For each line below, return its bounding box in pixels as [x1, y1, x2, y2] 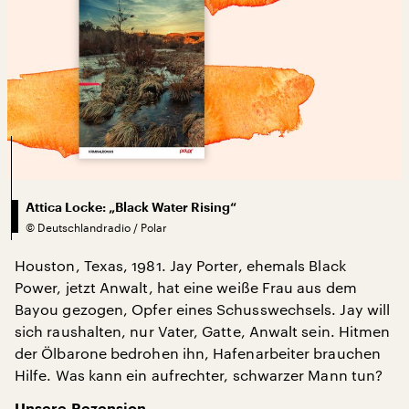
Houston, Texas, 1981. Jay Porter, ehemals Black [15, 256, 346, 274]
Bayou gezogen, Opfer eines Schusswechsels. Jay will [15, 299, 391, 318]
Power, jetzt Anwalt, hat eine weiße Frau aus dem [15, 278, 357, 296]
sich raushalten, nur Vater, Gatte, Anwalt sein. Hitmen [15, 321, 391, 340]
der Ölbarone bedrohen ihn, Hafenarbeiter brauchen [15, 343, 381, 362]
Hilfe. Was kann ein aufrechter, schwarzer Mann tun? [15, 365, 383, 383]
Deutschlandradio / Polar [37, 220, 167, 234]
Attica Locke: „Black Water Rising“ [26, 200, 236, 214]
